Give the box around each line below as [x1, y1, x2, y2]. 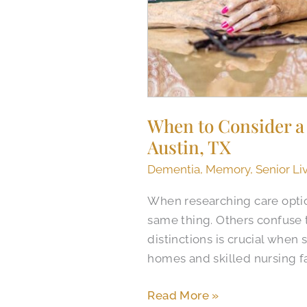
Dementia [147, 162, 201, 177]
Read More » [147, 288, 219, 302]
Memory [206, 162, 251, 177]
